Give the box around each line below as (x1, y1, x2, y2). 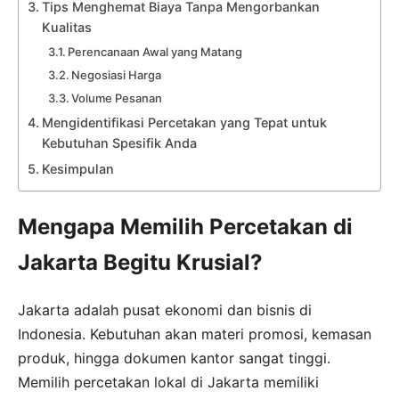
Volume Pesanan (71, 90, 163, 105)
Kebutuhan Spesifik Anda (41, 134, 197, 151)
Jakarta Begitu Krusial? (18, 248, 263, 275)
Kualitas (41, 19, 92, 35)
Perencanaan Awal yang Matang (68, 44, 243, 59)
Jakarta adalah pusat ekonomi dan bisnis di (18, 300, 312, 319)
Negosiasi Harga (71, 67, 162, 82)
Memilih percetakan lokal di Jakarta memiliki (18, 372, 319, 391)
